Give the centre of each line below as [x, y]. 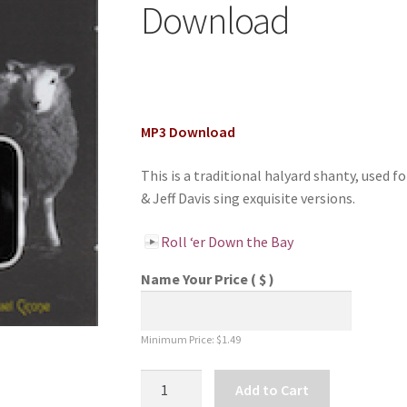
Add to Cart [273, 390]
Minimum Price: [178, 340]
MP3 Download [188, 132]
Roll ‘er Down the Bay [227, 241]
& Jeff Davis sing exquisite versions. [248, 198]
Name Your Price [195, 278]
